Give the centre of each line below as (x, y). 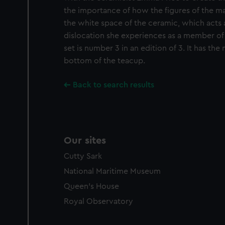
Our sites (85, 141)
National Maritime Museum (112, 171)
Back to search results (114, 85)
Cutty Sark (83, 156)
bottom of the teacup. (104, 61)
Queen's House (91, 186)
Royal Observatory (98, 201)
